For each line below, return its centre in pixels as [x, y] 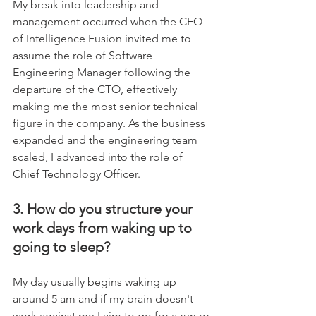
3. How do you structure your [104, 208]
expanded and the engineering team [107, 140]
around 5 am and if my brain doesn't [104, 298]
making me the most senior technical [107, 106]
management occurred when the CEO [109, 21]
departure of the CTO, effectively [96, 89]
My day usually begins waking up [96, 281]
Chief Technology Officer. [147, 174]
